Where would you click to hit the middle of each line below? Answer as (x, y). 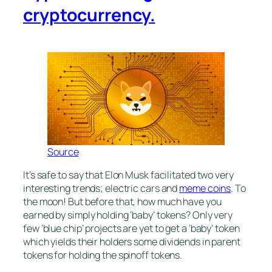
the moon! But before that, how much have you (122, 201)
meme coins (205, 188)
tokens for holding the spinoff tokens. (103, 255)
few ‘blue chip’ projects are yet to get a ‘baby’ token (131, 228)
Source (63, 151)
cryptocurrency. (89, 15)
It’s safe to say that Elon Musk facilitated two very (128, 175)
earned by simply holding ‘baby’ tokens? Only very (128, 215)
